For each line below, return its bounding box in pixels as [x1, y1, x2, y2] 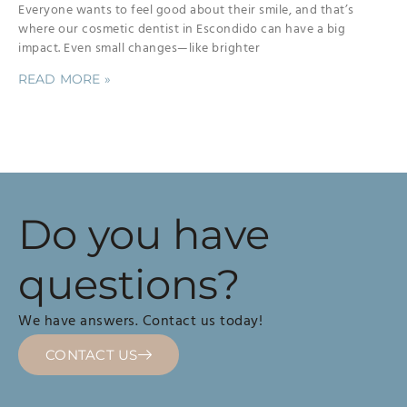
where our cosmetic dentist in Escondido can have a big [18, 19, 345, 38]
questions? [18, 258, 241, 309]
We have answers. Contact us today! [18, 310, 263, 331]
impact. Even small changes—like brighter [18, 38, 260, 57]
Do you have [18, 208, 270, 259]
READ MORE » [18, 70, 111, 87]
